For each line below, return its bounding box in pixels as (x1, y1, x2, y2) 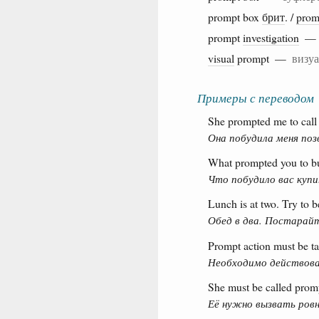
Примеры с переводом (197, 89, 314, 106)
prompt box (208, 9, 262, 24)
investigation (243, 29, 299, 45)
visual (208, 50, 234, 66)
